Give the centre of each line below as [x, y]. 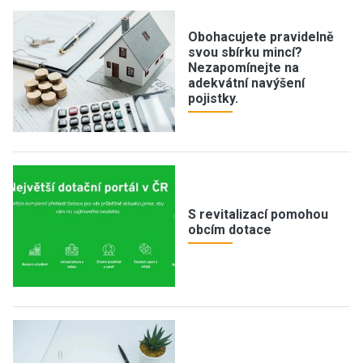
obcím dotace [230, 230]
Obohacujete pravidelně [261, 36]
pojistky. [213, 98]
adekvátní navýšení [246, 83]
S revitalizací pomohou [258, 214]
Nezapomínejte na [243, 67]
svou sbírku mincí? [245, 52]
